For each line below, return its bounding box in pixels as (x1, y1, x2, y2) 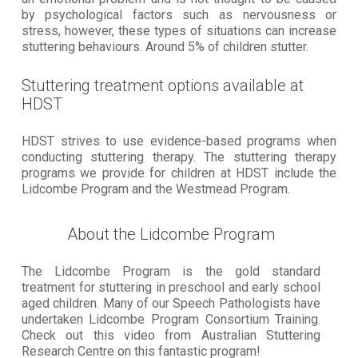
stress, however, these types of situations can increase (21, 22, 337, 38)
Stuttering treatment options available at (21, 75, 304, 95)
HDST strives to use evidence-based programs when (21, 133, 337, 149)
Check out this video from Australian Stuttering (21, 327, 321, 343)
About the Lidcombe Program (66, 224, 275, 244)
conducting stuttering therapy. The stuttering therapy (21, 149, 337, 165)
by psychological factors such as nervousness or (21, 6, 337, 22)
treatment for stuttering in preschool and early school (21, 279, 321, 295)
